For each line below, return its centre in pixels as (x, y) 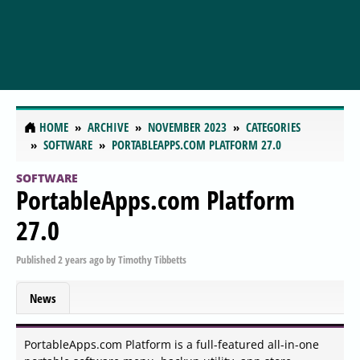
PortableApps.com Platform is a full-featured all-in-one (172, 345)
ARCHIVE (108, 127)
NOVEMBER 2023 (187, 127)
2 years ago (81, 259)
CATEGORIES (273, 127)
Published (37, 259)
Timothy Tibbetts (152, 259)
